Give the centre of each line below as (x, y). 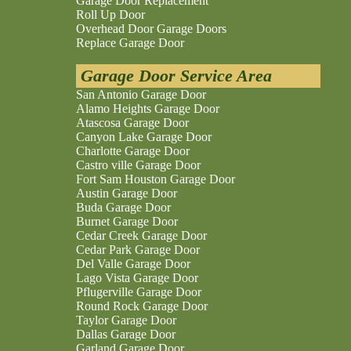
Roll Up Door (110, 14)
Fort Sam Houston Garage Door (156, 179)
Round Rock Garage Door (142, 306)
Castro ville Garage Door (138, 165)
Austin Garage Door (127, 193)
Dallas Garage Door (126, 334)
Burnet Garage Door (127, 221)
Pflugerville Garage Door (139, 292)
